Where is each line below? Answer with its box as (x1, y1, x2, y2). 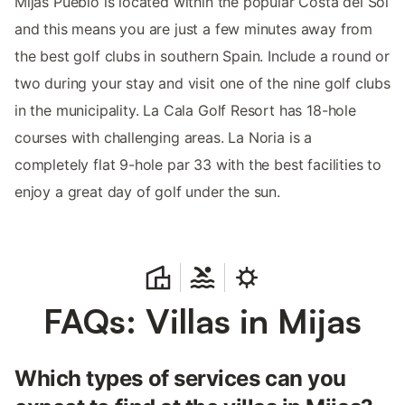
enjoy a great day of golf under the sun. (14, 182, 280, 201)
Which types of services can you (14, 364, 346, 391)
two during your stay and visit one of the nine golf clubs (14, 73, 391, 92)
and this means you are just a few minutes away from (14, 19, 373, 38)
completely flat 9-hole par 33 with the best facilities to (14, 155, 381, 174)
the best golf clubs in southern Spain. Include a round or (14, 46, 390, 65)
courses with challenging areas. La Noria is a (14, 127, 313, 146)
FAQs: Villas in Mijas (43, 298, 362, 342)
